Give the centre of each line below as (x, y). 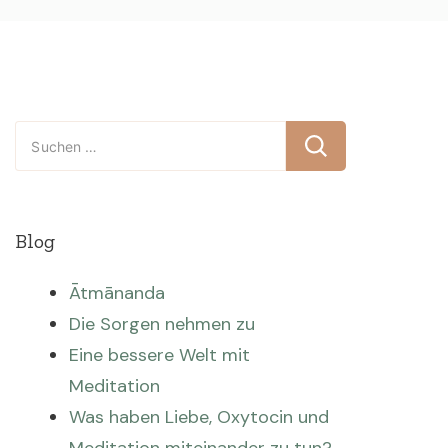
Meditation (115, 386)
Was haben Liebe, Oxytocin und (199, 417)
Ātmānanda (117, 293)
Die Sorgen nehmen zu (162, 324)
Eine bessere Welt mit (160, 355)
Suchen (45, 135)
